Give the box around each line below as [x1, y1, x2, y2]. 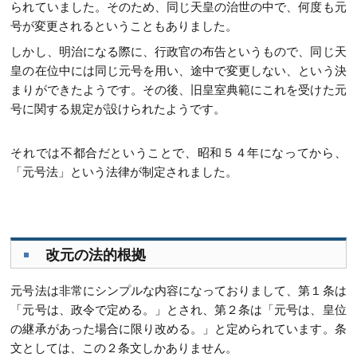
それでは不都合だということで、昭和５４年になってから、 [10, 145, 347, 159]
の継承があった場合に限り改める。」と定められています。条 [10, 322, 347, 336]
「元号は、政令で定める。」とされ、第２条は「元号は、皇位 [10, 303, 347, 317]
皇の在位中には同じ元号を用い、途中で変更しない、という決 [10, 64, 347, 78]
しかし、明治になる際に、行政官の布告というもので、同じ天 [10, 45, 347, 59]
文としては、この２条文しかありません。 [10, 341, 238, 355]
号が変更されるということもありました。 [10, 19, 238, 33]
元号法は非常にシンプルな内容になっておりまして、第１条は [10, 284, 347, 298]
